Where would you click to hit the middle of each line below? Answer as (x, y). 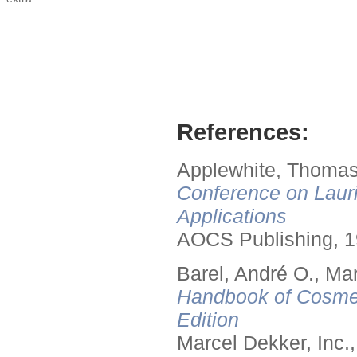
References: (243, 132)
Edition (208, 320)
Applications (232, 216)
